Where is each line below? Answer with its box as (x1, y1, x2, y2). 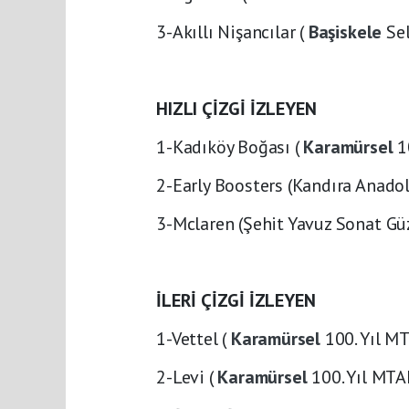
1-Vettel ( (156, 327, 231, 351)
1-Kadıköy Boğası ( (156, 135, 304, 159)
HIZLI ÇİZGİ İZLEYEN (156, 97, 317, 121)
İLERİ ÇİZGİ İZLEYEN (156, 288, 316, 312)
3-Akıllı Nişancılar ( (156, 20, 309, 44)
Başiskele (308, 20, 386, 44)
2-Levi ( (156, 365, 218, 389)
